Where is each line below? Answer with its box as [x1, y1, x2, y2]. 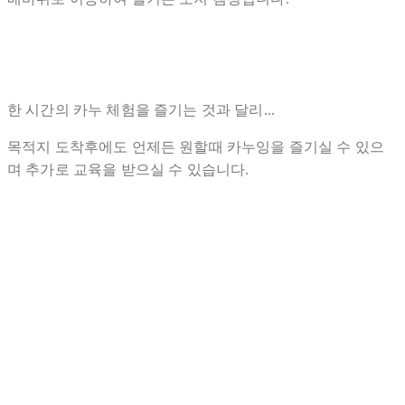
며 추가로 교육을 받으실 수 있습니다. [7, 162, 250, 178]
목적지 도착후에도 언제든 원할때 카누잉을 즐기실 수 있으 [7, 139, 384, 155]
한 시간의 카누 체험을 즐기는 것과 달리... [7, 102, 276, 118]
